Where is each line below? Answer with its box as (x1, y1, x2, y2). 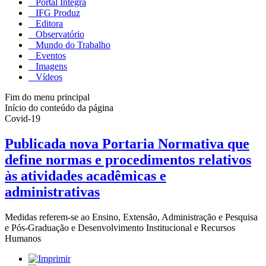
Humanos (5, 233, 41, 243)
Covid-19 (5, 113, 40, 123)
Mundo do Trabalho (33, 39, 110, 50)
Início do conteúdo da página (5, 102, 113, 113)
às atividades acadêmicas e (5, 167, 166, 183)
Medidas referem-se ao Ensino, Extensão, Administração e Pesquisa (5, 211, 258, 222)
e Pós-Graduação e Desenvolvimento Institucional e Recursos (5, 222, 235, 233)
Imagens (33, 61, 67, 71)
